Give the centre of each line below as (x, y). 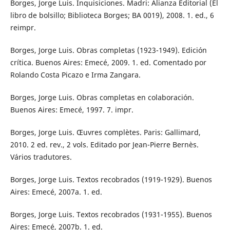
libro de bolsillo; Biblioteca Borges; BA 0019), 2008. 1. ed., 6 (112, 15)
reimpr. (23, 28)
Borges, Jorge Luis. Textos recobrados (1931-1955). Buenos (111, 215)
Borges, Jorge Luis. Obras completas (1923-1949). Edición (108, 50)
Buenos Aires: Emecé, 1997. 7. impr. (72, 110)
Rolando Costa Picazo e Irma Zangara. (75, 75)
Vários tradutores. (41, 157)
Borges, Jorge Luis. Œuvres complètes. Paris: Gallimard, (105, 132)
